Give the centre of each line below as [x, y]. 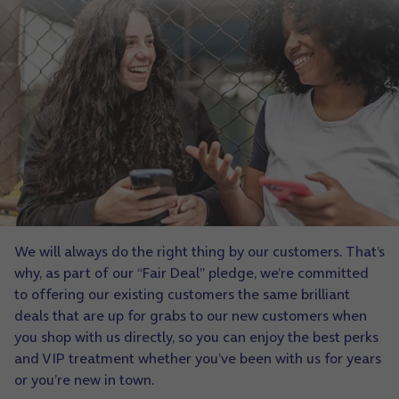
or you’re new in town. [85, 379]
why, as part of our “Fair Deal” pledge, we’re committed [191, 273]
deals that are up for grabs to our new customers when [191, 315]
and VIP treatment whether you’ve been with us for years [198, 358]
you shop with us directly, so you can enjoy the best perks [196, 337]
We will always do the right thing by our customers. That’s [199, 251]
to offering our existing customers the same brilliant [182, 294]
